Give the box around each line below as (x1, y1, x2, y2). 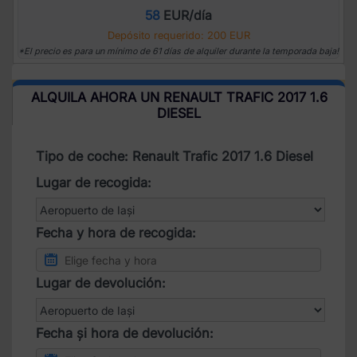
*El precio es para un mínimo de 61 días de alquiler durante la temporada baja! (18, 45, 339, 57)
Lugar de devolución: (36, 275, 166, 292)
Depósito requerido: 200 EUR (107, 29, 250, 42)
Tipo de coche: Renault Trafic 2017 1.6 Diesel (36, 148, 313, 165)
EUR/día (160, 7, 212, 24)
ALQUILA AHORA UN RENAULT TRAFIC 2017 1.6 (30, 89, 328, 106)
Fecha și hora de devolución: (36, 325, 214, 342)
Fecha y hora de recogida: (36, 225, 196, 241)
